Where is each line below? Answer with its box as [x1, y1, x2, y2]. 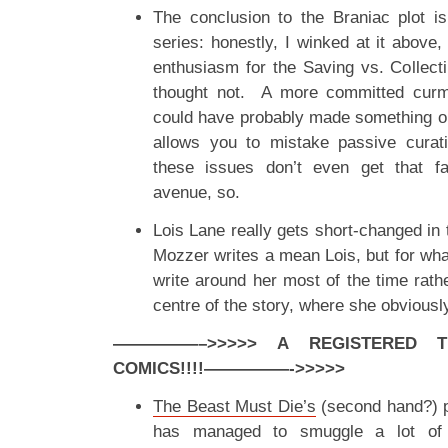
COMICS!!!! [113, 359, 204, 378]
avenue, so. [153, 183, 240, 202]
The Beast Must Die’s [153, 397, 316, 416]
